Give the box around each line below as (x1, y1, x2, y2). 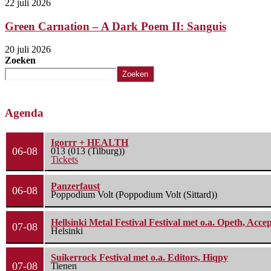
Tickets (51, 154, 78, 165)
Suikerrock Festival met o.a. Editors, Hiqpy (51, 252, 228, 263)
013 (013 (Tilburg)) (51, 146, 125, 157)
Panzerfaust (51, 181, 100, 192)
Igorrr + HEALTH (51, 137, 128, 148)
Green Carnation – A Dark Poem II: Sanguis (5, 19, 226, 33)
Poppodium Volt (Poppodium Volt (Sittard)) (51, 189, 217, 200)
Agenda (5, 106, 44, 120)
